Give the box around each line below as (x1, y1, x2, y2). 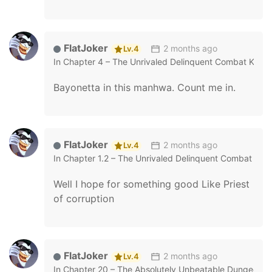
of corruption (53, 192, 114, 205)
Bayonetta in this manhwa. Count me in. (53, 81, 236, 93)
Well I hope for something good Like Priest (53, 178, 250, 190)
